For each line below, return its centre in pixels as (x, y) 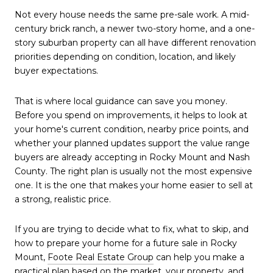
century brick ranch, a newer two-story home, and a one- (135, 29)
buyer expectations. (56, 71)
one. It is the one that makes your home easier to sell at (134, 185)
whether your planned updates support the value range (132, 143)
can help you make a (199, 257)
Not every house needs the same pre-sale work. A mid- (132, 15)
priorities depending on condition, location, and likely (125, 57)
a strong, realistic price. (63, 199)
